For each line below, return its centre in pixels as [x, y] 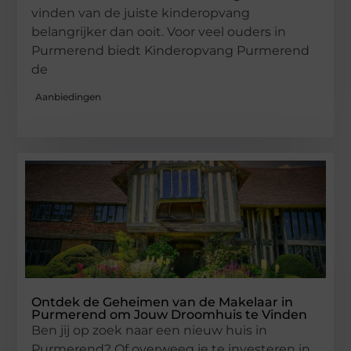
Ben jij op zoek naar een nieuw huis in [150, 331]
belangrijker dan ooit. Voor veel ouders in [159, 31]
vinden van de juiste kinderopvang [141, 13]
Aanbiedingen [69, 97]
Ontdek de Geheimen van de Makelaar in [163, 302]
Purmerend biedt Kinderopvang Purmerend [171, 50]
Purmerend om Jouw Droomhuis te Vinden [170, 315]
